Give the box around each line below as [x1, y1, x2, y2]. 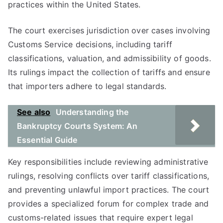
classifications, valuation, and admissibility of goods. [8, 53, 211, 63]
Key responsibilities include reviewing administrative [8, 157, 209, 167]
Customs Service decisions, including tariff [8, 39, 172, 49]
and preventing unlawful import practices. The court [8, 185, 210, 195]
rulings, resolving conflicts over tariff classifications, [8, 171, 210, 181]
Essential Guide [17, 135, 78, 145]
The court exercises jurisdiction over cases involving [8, 25, 211, 35]
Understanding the [55, 107, 129, 117]
